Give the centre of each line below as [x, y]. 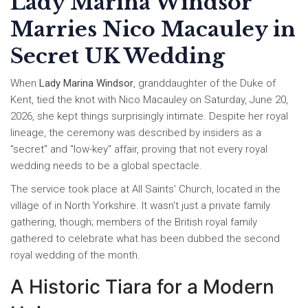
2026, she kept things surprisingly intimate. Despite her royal [149, 117]
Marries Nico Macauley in [153, 30]
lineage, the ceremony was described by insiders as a [136, 133]
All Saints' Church [172, 189]
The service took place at [71, 189]
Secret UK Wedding [118, 56]
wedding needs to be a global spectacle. [106, 166]
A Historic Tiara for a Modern [142, 287]
